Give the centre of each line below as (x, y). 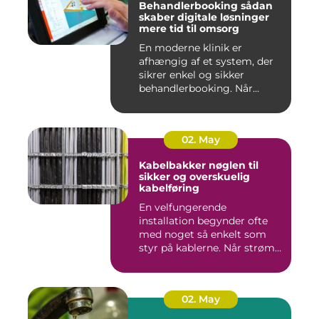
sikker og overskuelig (194, 177)
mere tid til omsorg (189, 29)
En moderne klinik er (190, 48)
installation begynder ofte (203, 221)
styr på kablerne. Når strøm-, (210, 248)
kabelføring (169, 188)
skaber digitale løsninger (204, 17)
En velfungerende (183, 208)
